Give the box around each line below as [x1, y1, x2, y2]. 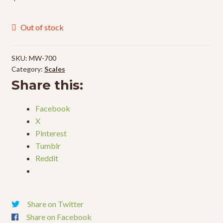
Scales [44, 65, 65, 74]
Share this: [11, 77, 83, 93]
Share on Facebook [26, 212, 92, 222]
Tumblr [35, 141, 61, 151]
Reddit [35, 153, 58, 163]
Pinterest [35, 128, 67, 138]
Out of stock [20, 22, 64, 32]
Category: [11, 65, 44, 74]
